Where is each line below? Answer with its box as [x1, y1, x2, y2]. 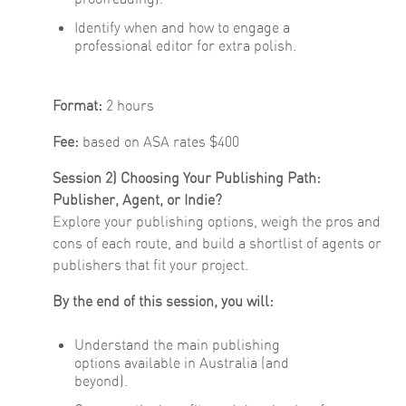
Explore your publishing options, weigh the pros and [53, 212, 381, 231]
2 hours [102, 96, 154, 115]
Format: [53, 96, 102, 115]
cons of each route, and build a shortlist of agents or [53, 234, 382, 253]
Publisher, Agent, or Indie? [53, 190, 222, 209]
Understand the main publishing [74, 335, 280, 354]
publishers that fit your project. [53, 256, 248, 275]
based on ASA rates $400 [82, 132, 239, 151]
